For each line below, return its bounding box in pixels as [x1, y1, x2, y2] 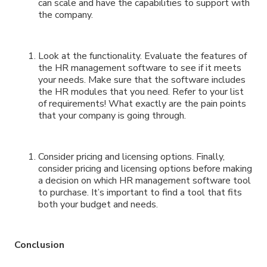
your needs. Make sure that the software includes [38, 73, 246, 86]
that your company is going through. [38, 108, 186, 122]
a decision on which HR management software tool [38, 173, 251, 187]
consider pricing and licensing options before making [38, 162, 252, 175]
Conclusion [14, 238, 64, 252]
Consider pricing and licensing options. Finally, [38, 150, 225, 163]
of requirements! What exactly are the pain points [38, 97, 246, 110]
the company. [38, 8, 93, 22]
